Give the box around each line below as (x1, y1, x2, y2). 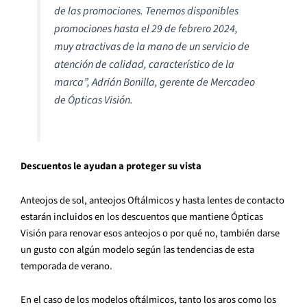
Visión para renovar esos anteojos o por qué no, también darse (21, 225, 280, 241)
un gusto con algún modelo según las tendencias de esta (21, 242, 254, 257)
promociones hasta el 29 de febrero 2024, (54, 21, 238, 36)
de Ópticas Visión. (54, 92, 134, 108)
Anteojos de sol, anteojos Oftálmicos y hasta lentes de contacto (21, 193, 284, 208)
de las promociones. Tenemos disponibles (54, 3, 239, 19)
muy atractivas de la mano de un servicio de (54, 38, 250, 54)
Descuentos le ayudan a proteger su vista (21, 158, 201, 173)
